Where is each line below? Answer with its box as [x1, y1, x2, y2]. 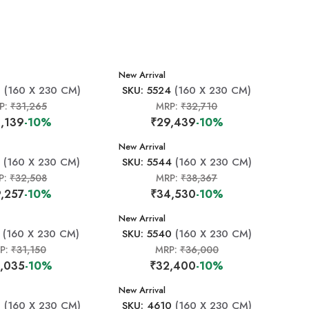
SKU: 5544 [121, 154, 172, 170]
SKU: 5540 [121, 226, 172, 241]
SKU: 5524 [122, 83, 172, 98]
